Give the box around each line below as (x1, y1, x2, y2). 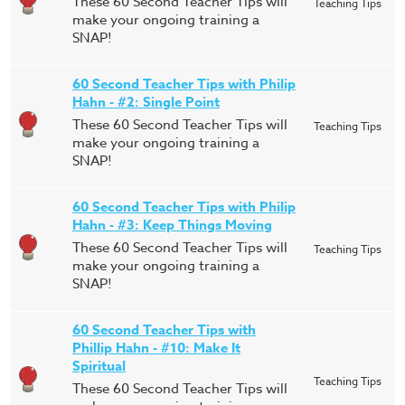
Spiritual (72, 356, 126, 375)
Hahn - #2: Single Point (72, 92, 220, 111)
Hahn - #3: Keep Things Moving (72, 215, 272, 234)
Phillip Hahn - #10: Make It (72, 338, 240, 357)
